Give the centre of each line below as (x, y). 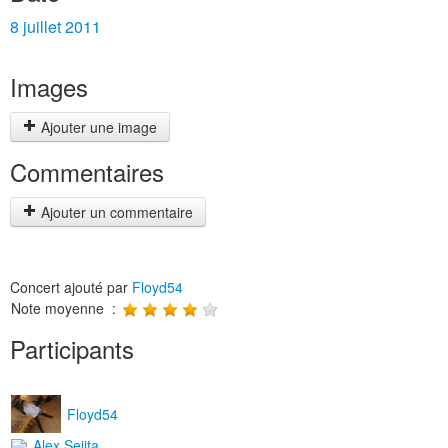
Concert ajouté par (71, 287)
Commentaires (87, 171)
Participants (72, 348)
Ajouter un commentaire (115, 212)
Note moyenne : (65, 308)
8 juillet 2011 (55, 26)
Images (49, 86)
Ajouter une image (97, 127)
